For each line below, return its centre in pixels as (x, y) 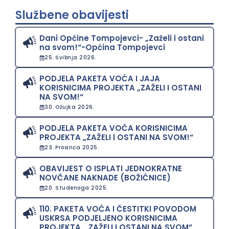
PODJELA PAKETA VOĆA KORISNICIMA (114, 128)
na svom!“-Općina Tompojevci (102, 47)
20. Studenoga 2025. (76, 188)
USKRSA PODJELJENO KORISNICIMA (109, 218)
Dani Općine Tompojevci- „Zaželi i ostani (122, 38)
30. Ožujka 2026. (70, 107)
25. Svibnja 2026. (70, 58)
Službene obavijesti (72, 15)
